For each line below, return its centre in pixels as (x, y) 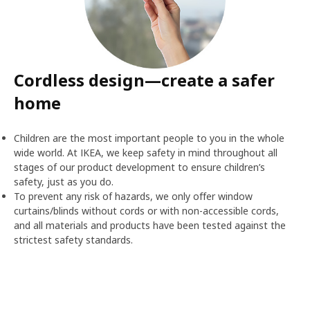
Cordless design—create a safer (144, 80)
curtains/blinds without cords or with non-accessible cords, (146, 211)
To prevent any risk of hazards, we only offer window (133, 196)
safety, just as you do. (64, 182)
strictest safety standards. (73, 240)
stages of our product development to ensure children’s (139, 167)
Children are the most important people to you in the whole (149, 138)
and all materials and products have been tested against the (150, 225)
